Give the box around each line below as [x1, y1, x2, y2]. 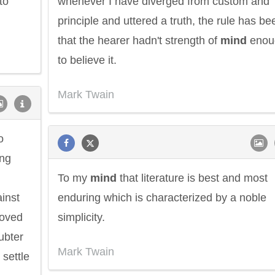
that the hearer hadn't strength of [58, 34, 220, 47]
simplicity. [58, 211, 105, 223]
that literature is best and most [117, 172, 268, 184]
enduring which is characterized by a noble [58, 192, 266, 204]
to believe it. [58, 54, 117, 66]
